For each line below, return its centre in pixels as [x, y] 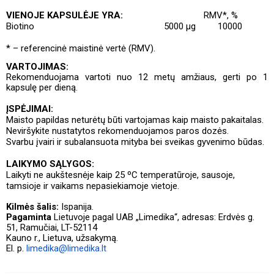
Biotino [20, 26]
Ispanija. [76, 207]
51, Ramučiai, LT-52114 [52, 228]
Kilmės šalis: [32, 207]
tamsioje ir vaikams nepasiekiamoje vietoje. [93, 186]
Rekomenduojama [43, 77]
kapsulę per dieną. [42, 88]
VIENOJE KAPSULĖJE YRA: [65, 15]
